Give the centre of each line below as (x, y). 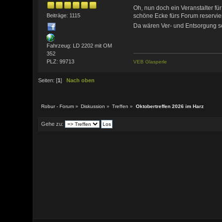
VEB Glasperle (150, 62)
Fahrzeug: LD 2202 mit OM (79, 45)
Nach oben (81, 80)
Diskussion (93, 106)
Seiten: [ (48, 80)
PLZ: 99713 (60, 61)
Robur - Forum (58, 106)
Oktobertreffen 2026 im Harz (169, 106)
